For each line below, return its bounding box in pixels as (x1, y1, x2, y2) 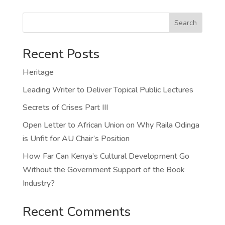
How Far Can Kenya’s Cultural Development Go (22, 151, 189, 162)
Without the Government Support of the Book (22, 164, 185, 176)
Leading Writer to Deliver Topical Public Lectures (22, 84, 193, 96)
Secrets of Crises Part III (22, 102, 108, 114)
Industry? (22, 178, 55, 189)
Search (174, 18, 197, 28)
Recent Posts (22, 45, 99, 63)
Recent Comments (22, 203, 131, 221)
